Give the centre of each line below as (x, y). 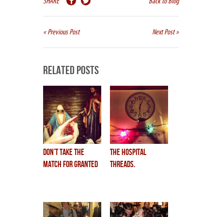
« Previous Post (61, 32)
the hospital (128, 153)
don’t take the (64, 153)
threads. (123, 165)
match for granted (70, 165)
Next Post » (165, 32)
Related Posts (71, 71)
